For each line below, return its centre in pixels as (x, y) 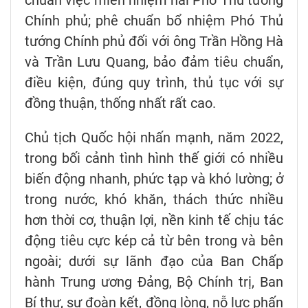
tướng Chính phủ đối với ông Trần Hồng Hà (154, 41)
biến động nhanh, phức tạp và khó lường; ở (154, 178)
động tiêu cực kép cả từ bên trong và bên (154, 240)
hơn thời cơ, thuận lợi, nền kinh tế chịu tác (154, 220)
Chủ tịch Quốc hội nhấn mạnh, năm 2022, (154, 137)
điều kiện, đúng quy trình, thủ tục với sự (154, 82)
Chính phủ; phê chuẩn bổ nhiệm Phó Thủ (154, 20)
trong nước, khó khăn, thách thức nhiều (154, 199)
